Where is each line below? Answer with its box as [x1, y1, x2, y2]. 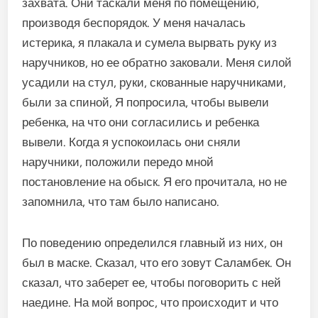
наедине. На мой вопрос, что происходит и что [22, 295, 279, 309]
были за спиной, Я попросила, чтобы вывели [22, 95, 270, 109]
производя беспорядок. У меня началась [22, 16, 246, 30]
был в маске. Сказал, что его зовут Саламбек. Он [22, 256, 292, 270]
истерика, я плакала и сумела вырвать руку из [22, 35, 278, 50]
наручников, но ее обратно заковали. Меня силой [22, 55, 292, 70]
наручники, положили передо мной [22, 155, 214, 169]
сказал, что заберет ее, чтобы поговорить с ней [22, 275, 282, 290]
